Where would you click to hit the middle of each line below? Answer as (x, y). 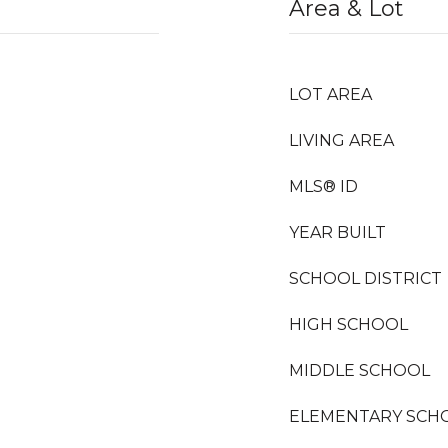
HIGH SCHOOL (348, 324)
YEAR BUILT (337, 232)
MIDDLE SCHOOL (359, 370)
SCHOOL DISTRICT (365, 278)
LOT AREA (330, 94)
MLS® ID (323, 186)
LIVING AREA (341, 140)
